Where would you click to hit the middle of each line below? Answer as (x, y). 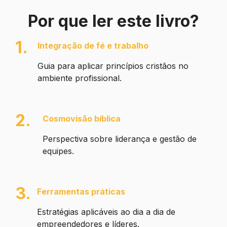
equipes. (59, 151)
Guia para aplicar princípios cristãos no (113, 66)
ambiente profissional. (80, 78)
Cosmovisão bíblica (82, 119)
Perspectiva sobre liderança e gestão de (120, 139)
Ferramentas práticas (81, 192)
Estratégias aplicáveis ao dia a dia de (106, 212)
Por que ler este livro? (113, 21)
